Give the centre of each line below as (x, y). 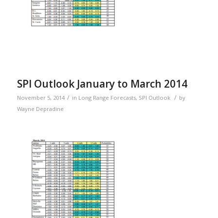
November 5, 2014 (41, 98)
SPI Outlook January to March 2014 (102, 84)
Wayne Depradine (40, 109)
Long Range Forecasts (107, 98)
